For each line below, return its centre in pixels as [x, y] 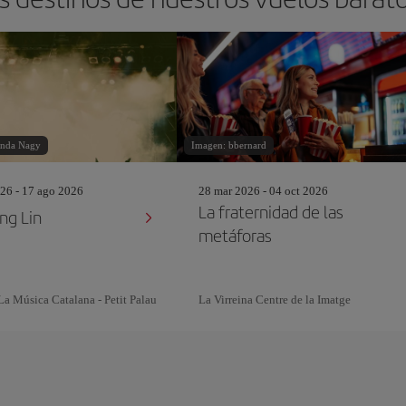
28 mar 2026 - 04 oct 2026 [264, 191]
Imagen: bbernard [229, 145]
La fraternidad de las [271, 212]
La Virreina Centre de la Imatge [275, 300]
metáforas [236, 235]
